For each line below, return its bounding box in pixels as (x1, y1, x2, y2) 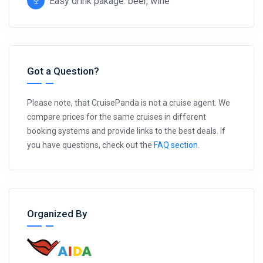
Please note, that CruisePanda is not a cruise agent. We (27, 97, 230, 107)
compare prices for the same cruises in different (27, 112, 206, 122)
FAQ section (154, 140, 198, 150)
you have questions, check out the (27, 140, 154, 150)
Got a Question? (27, 65, 99, 77)
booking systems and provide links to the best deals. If (27, 126, 225, 136)
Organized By (27, 207, 87, 220)
